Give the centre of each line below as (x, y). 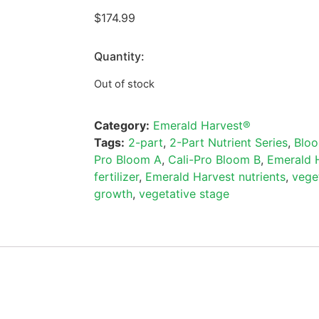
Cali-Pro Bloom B (214, 159)
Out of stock (124, 84)
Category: (122, 125)
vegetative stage (184, 193)
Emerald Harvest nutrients (215, 176)
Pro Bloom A (128, 159)
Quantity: (119, 57)
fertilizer (116, 176)
